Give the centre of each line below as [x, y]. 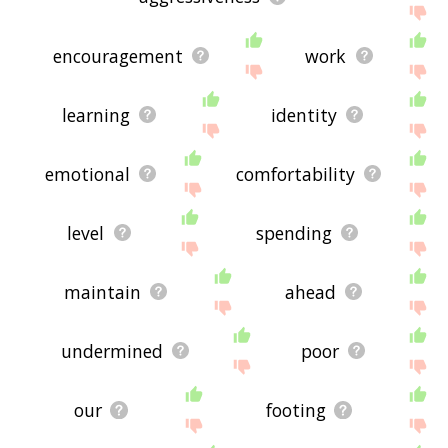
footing [295, 409]
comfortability [295, 173]
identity [304, 114]
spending [293, 232]
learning [96, 114]
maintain [102, 291]
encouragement [117, 55]
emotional [87, 173]
